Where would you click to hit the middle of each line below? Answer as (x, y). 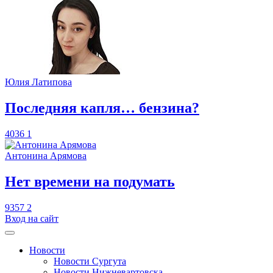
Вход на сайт (32, 218)
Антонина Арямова (46, 155)
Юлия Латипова (38, 82)
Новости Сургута (90, 261)
